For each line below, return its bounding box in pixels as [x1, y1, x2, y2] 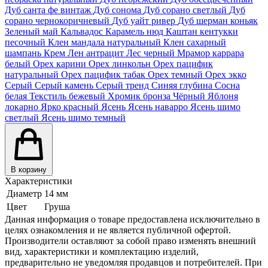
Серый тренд [96, 80, 151, 90]
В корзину [11, 165, 47, 174]
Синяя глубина [151, 80, 215, 90]
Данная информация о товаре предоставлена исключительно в [5, 214, 260, 224]
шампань [5, 47, 44, 58]
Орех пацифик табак [61, 69, 148, 80]
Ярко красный [41, 101, 101, 112]
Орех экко [205, 69, 246, 80]
